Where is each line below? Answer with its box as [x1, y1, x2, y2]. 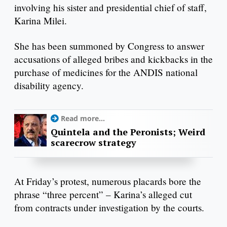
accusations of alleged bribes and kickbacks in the [14, 53, 213, 66]
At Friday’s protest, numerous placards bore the [14, 174, 201, 187]
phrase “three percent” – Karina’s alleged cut [14, 187, 192, 201]
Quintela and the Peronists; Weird [51, 126, 205, 138]
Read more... [61, 113, 105, 124]
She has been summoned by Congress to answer [14, 40, 204, 53]
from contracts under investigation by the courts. [14, 201, 204, 214]
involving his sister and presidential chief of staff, [14, 1, 207, 14]
